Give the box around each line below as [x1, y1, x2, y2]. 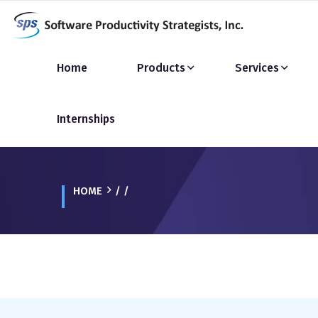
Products [137, 61, 185, 75]
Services [235, 61, 279, 75]
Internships [57, 112, 115, 126]
